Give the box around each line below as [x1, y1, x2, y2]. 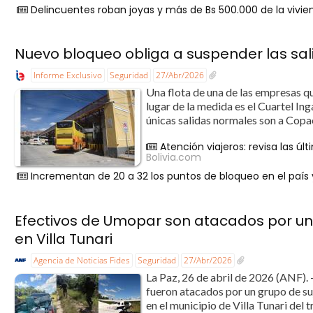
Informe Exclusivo [34, 69, 103, 82]
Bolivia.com [146, 150, 202, 165]
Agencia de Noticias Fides [34, 254, 131, 266]
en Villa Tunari [15, 228, 113, 249]
